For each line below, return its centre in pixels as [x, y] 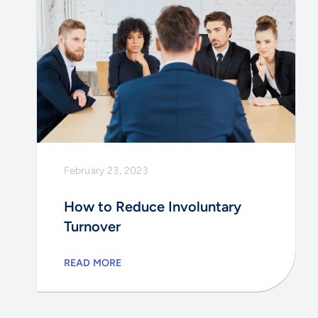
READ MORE [93, 263]
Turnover [92, 226]
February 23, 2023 [106, 170]
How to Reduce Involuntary [152, 206]
